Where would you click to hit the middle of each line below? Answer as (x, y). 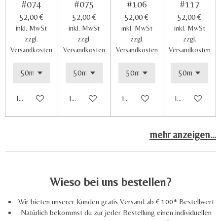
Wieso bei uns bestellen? (110, 182)
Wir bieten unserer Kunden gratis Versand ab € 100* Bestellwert (116, 202)
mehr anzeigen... (183, 134)
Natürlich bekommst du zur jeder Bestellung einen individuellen (116, 213)
